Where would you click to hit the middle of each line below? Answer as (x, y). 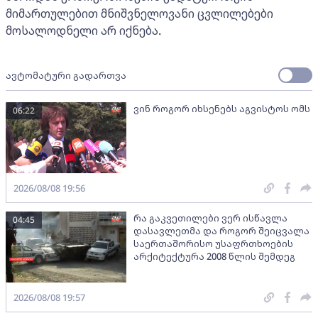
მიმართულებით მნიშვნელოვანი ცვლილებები (139, 13)
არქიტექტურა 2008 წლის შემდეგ (214, 256)
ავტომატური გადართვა (66, 75)
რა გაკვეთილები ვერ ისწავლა (210, 218)
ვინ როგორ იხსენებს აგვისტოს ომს (222, 108)
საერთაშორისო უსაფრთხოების (213, 243)
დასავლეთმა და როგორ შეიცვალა (221, 230)
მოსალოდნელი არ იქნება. (83, 30)
